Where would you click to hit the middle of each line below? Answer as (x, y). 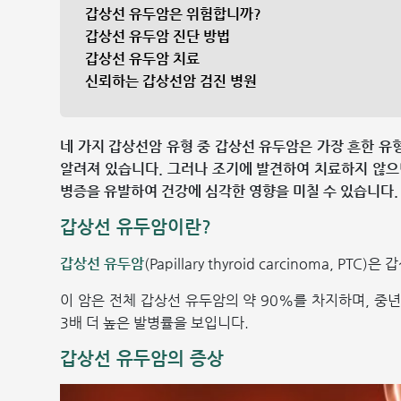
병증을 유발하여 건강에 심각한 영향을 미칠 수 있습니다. (230, 191)
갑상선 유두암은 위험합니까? (174, 14)
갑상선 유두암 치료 (143, 59)
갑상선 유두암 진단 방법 (158, 36)
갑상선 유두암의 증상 (142, 358)
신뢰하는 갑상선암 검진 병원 (171, 81)
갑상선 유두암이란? (136, 227)
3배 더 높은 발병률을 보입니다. (155, 323)
